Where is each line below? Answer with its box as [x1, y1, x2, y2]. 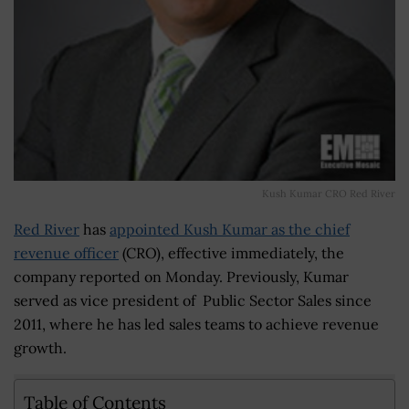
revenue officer [14, 243, 119, 262]
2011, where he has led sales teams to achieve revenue [14, 314, 379, 333]
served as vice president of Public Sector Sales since [14, 290, 372, 309]
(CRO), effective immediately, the [119, 243, 344, 262]
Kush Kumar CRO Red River [262, 186, 395, 200]
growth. [14, 338, 67, 357]
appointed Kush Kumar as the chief [110, 219, 350, 238]
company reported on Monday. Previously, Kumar [14, 267, 349, 286]
